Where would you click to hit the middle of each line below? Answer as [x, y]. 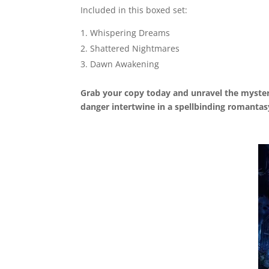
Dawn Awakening [125, 64]
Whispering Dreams [130, 33]
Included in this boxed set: [134, 10]
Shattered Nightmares [135, 48]
